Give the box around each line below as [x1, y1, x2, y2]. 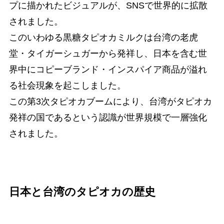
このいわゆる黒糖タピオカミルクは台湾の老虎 [8, 32, 198, 43]
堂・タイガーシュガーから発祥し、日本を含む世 [8, 48, 207, 59]
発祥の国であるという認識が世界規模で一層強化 [8, 112, 207, 123]
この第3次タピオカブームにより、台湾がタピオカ [8, 96, 212, 107]
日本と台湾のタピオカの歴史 [8, 186, 155, 198]
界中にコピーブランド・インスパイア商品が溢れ [8, 64, 207, 75]
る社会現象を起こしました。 [8, 80, 126, 91]
